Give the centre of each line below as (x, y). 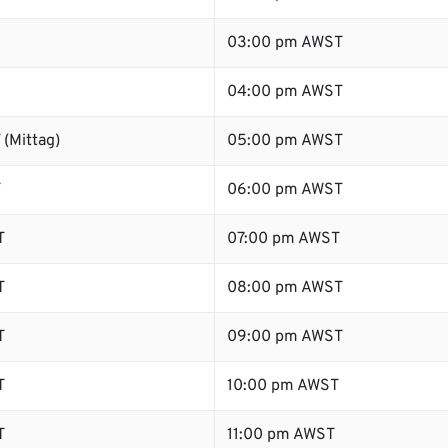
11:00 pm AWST (281, 435)
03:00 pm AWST (285, 43)
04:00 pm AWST (285, 92)
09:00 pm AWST (285, 337)
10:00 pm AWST (283, 386)
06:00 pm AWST (285, 190)
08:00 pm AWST (285, 288)
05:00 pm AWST (285, 141)
